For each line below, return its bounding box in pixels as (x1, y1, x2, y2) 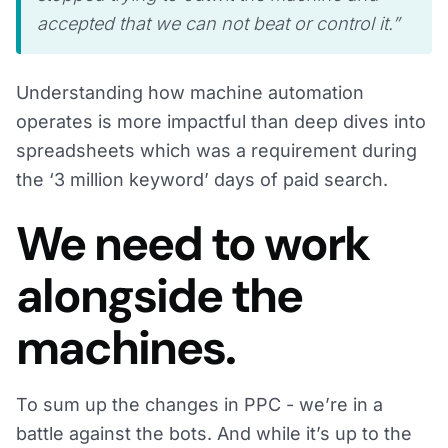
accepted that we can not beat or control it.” (37, 13, 399, 35)
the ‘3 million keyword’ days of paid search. (16, 169, 388, 191)
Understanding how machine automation (16, 82, 364, 104)
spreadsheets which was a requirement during (16, 140, 417, 162)
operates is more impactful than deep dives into (16, 111, 426, 133)
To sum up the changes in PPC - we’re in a (16, 394, 383, 416)
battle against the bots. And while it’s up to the (16, 423, 412, 445)
